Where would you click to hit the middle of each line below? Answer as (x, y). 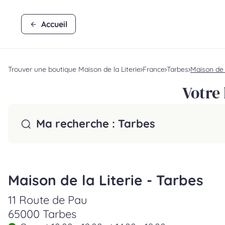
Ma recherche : (77, 124)
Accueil (54, 24)
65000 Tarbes (42, 214)
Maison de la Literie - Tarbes (106, 180)
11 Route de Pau (48, 200)
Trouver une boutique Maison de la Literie (74, 69)
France (154, 69)
